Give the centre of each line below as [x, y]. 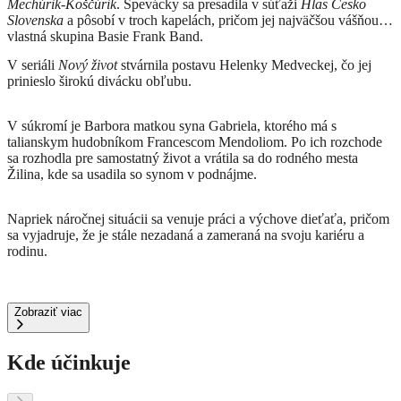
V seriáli [33, 65]
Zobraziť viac [48, 312]
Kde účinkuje [69, 363]
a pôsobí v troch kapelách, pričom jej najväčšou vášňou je [228, 21]
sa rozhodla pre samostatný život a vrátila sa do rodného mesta [183, 158]
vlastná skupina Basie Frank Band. [105, 37]
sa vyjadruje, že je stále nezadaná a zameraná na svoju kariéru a [186, 235]
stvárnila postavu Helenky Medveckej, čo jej [244, 65]
